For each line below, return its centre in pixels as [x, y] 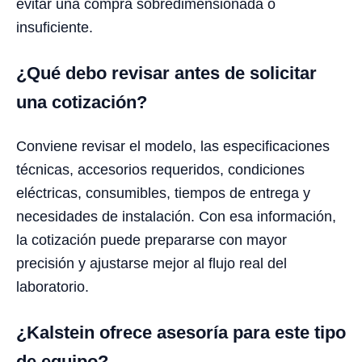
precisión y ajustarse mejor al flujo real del [152, 263]
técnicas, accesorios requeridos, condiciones [160, 169]
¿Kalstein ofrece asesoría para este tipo [181, 332]
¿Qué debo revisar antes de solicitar [166, 73]
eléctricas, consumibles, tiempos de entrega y [163, 193]
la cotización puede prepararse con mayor [152, 240]
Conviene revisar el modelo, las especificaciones [173, 146]
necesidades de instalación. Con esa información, [176, 216]
